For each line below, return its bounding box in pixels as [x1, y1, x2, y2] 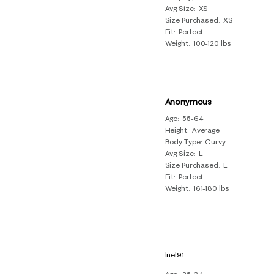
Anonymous [165, 95, 212, 107]
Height [165, 125, 187, 135]
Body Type [165, 136, 201, 146]
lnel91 [165, 250, 184, 259]
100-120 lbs [193, 38, 231, 48]
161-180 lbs [193, 183, 229, 193]
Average [191, 125, 220, 135]
